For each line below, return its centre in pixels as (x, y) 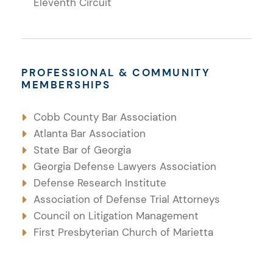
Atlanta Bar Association (90, 133)
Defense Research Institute (100, 183)
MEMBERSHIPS (66, 84)
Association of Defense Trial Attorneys (127, 199)
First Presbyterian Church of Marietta (123, 232)
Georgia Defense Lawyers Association (125, 166)
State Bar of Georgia (82, 150)
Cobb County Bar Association (105, 117)
